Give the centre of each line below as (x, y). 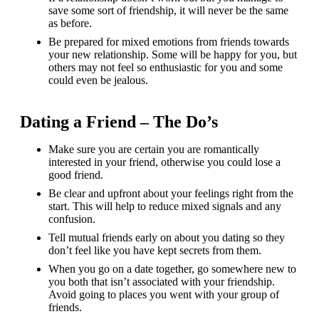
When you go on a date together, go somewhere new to (172, 268)
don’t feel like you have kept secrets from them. (155, 250)
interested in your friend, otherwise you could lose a (164, 162)
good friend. (76, 174)
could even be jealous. (98, 80)
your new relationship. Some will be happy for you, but (173, 54)
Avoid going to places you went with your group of (164, 294)
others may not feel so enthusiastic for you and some (166, 67)
